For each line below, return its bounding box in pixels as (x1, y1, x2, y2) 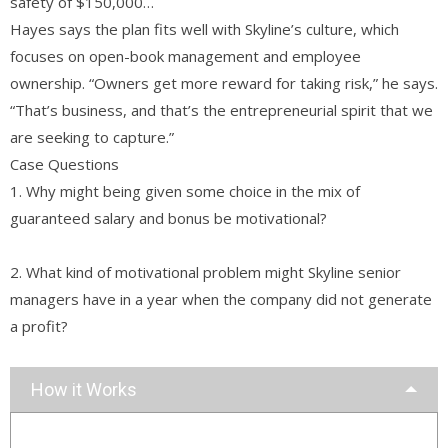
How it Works (31, 378, 137, 400)
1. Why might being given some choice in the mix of (10, 180, 360, 201)
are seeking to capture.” (10, 126, 174, 147)
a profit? (10, 315, 68, 336)
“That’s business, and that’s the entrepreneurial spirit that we (10, 99, 433, 120)
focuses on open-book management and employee (10, 45, 361, 66)
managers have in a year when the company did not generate (10, 288, 432, 309)
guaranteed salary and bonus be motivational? (10, 207, 327, 228)
